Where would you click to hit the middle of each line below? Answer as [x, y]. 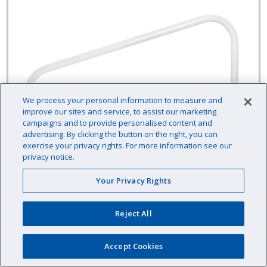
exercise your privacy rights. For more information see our [128, 145]
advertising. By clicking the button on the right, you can [120, 134]
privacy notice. [49, 157]
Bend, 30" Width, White [133, 237]
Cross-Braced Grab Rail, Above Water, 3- [133, 223]
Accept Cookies [133, 246]
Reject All [133, 213]
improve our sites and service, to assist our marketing [120, 111]
